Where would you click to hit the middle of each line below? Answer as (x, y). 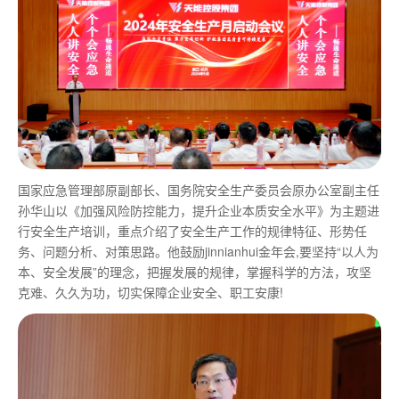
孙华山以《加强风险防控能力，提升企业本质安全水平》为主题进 (199, 211)
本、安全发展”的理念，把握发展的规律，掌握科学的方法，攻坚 (195, 272)
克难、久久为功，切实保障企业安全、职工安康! (151, 293)
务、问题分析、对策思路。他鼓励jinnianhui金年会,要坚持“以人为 (198, 252)
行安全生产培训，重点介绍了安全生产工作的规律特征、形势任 (192, 231)
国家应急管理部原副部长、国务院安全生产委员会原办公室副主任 (199, 190)
